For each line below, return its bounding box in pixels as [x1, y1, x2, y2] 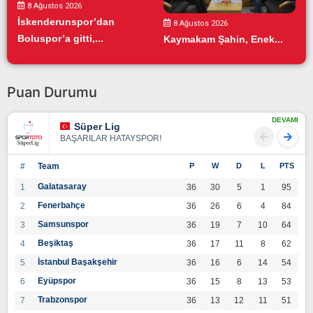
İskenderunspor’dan [17, 16, 115, 28]
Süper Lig [74, 120, 120, 132]
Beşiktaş [38, 238, 73, 248]
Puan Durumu [7, 83, 97, 101]
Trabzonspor [38, 294, 87, 305]
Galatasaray [38, 181, 87, 191]
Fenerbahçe [38, 200, 85, 210]
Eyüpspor [38, 275, 76, 286]
